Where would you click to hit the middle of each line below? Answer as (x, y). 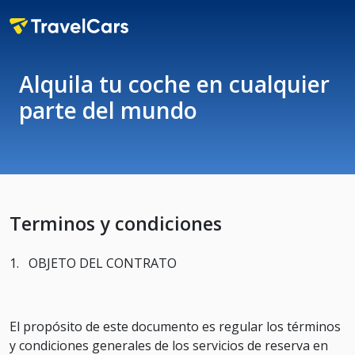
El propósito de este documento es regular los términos (175, 326)
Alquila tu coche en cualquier (174, 84)
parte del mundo (108, 110)
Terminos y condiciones (116, 223)
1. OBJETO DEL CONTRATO (93, 263)
